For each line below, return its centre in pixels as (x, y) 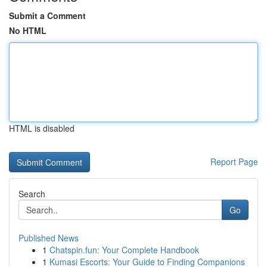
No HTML (28, 30)
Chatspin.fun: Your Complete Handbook (124, 250)
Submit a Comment (47, 15)
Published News (49, 238)
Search (32, 194)
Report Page (234, 162)
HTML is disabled (42, 128)
